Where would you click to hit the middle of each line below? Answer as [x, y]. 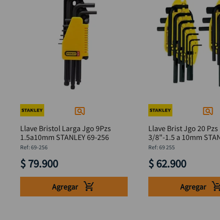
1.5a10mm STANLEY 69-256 [64, 137]
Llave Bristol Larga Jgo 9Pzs [65, 128]
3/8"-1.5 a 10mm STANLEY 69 [176, 137]
